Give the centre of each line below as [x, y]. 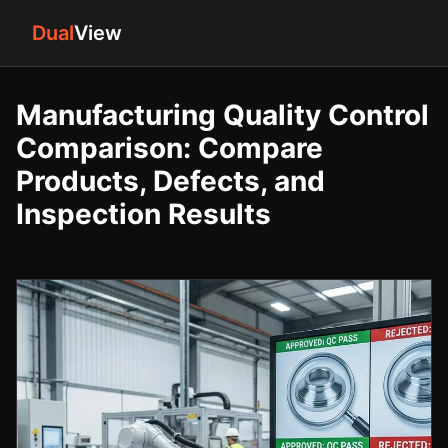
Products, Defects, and [170, 181]
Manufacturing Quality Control [222, 115]
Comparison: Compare [169, 148]
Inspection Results [143, 214]
